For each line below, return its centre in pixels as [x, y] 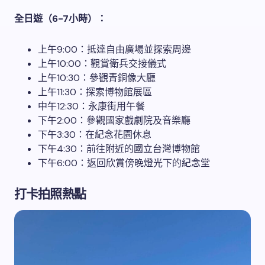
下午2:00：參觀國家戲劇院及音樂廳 [114, 120]
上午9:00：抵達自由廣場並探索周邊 [114, 49]
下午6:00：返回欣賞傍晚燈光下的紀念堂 [124, 163]
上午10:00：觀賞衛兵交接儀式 [102, 63]
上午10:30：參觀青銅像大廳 [97, 77]
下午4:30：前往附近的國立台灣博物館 [119, 148]
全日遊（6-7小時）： [60, 18]
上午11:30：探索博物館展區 [95, 92]
